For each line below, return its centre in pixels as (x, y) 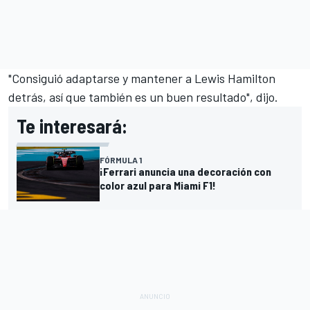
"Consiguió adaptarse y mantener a (101, 78)
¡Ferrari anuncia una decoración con (185, 172)
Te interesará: (72, 126)
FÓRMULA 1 (121, 160)
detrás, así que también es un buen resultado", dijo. (143, 97)
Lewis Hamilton (235, 78)
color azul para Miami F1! (158, 185)
